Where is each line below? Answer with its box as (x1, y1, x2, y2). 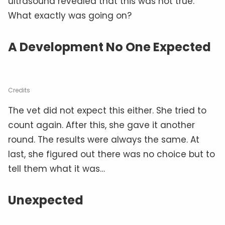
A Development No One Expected (8, 38, 211, 55)
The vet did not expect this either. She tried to (8, 104, 206, 117)
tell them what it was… (8, 162, 105, 175)
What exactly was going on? (8, 9, 132, 22)
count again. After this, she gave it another (8, 119, 195, 131)
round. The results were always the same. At (8, 133, 199, 146)
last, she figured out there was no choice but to (8, 148, 215, 160)
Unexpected (8, 191, 83, 208)
